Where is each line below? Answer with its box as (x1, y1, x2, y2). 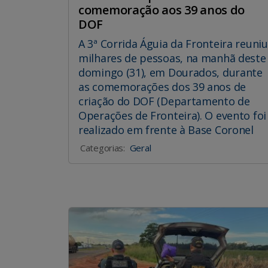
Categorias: (80, 142, 125, 154)
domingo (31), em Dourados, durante (78, 65, 263, 80)
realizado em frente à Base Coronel (78, 123, 254, 138)
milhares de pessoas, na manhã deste (78, 51, 266, 66)
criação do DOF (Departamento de (78, 94, 250, 109)
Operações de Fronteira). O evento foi (78, 108, 266, 123)
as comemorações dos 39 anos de (78, 80, 246, 95)
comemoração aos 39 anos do (78, 2, 245, 19)
